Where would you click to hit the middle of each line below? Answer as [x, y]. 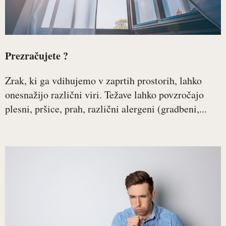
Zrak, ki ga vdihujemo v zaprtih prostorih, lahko [103, 80]
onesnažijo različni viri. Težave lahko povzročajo [104, 95]
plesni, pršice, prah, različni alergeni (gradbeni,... [106, 109]
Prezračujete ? [37, 56]
